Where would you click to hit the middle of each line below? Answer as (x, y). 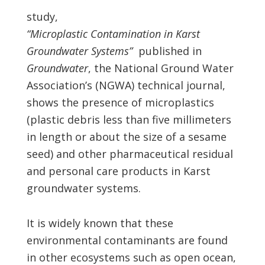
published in (168, 51)
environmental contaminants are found (127, 240)
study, (42, 16)
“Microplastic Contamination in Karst (113, 33)
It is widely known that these (100, 223)
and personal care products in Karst (118, 171)
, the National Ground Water (161, 68)
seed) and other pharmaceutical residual (130, 153)
